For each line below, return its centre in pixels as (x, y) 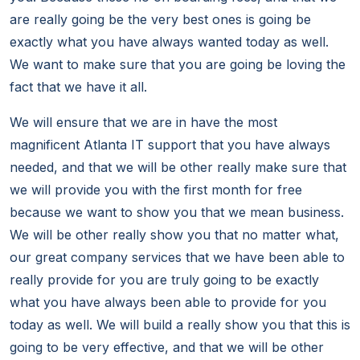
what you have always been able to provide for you (168, 303)
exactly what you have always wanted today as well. (169, 42)
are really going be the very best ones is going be (160, 20)
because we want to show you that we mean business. (177, 213)
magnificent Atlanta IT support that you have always (170, 145)
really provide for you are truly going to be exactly (164, 280)
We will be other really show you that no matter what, (174, 235)
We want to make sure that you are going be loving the (178, 65)
